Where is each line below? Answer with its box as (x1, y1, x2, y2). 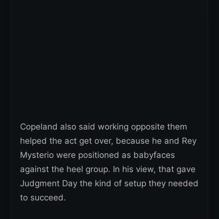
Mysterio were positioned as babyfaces (20, 150, 175, 160)
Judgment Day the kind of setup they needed (20, 178, 198, 188)
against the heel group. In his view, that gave (20, 164, 196, 174)
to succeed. (20, 192, 66, 202)
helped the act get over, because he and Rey (20, 135, 197, 146)
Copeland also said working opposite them (20, 121, 187, 131)
